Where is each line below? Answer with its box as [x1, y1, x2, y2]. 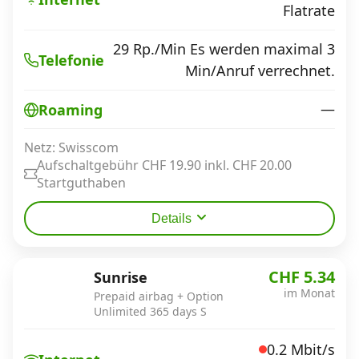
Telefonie [38, 50, 104, 70]
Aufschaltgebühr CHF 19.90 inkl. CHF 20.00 [37, 156, 292, 174]
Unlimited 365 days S [94, 304, 207, 319]
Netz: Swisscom [24, 139, 119, 156]
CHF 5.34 [268, 266, 335, 288]
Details [151, 212, 192, 225]
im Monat [284, 285, 335, 301]
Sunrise [94, 268, 147, 287]
